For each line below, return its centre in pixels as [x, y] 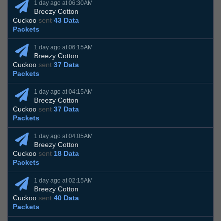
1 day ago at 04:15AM [63, 92]
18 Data [66, 154]
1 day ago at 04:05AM [63, 136]
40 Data [66, 198]
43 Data [66, 20]
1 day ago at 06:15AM [63, 48]
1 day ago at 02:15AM [63, 181]
